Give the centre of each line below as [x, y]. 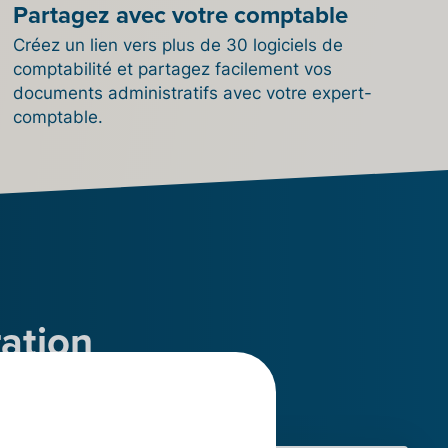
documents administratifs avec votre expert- [193, 92]
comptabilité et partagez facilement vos [173, 68]
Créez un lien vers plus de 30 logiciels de [178, 44]
